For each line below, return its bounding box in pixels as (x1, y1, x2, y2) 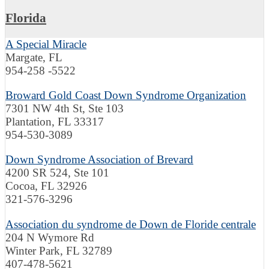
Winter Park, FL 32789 (5, 244, 112, 257)
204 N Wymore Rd (5, 231, 94, 244)
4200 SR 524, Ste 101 (5, 166, 109, 180)
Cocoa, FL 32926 (5, 180, 87, 193)
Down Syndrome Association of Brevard (5, 153, 193, 166)
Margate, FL (5, 50, 62, 64)
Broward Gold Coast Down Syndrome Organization (5, 89, 246, 102)
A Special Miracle (5, 37, 86, 50)
